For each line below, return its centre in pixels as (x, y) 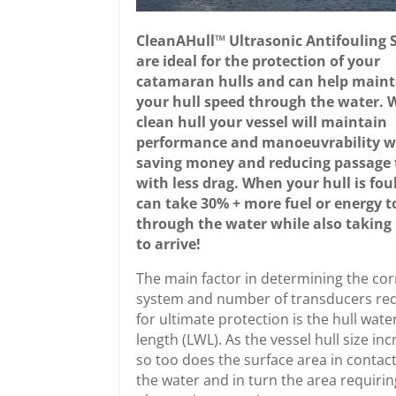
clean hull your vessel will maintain (261, 122)
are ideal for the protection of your (258, 61)
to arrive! (168, 244)
